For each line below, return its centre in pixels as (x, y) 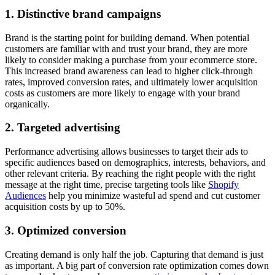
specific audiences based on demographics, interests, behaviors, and (135, 163)
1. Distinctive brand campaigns (83, 14)
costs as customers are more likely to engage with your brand (122, 93)
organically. (27, 104)
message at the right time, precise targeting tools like (107, 185)
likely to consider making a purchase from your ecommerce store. (131, 60)
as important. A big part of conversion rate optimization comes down (137, 265)
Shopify (223, 185)
